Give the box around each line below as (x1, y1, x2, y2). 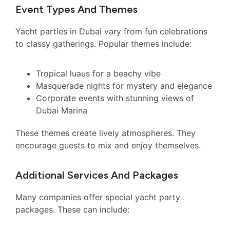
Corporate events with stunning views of (36, 93, 194, 104)
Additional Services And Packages (15, 168, 178, 181)
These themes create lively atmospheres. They (15, 128, 196, 139)
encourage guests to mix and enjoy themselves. (15, 140, 201, 151)
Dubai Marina (36, 105, 87, 116)
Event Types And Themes (15, 3, 138, 15)
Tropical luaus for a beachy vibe (36, 68, 161, 79)
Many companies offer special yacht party (15, 191, 180, 202)
